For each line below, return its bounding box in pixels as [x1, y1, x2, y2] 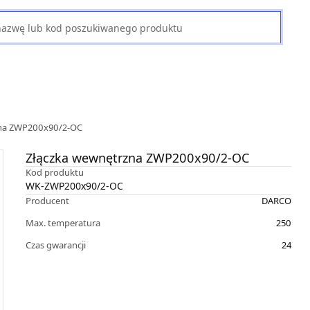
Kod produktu [25, 166, 84, 179]
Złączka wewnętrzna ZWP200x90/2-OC [25, 149, 249, 166]
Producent [25, 194, 69, 207]
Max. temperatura [25, 217, 100, 229]
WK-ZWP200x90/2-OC [25, 179, 123, 192]
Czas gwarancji [25, 239, 86, 251]
